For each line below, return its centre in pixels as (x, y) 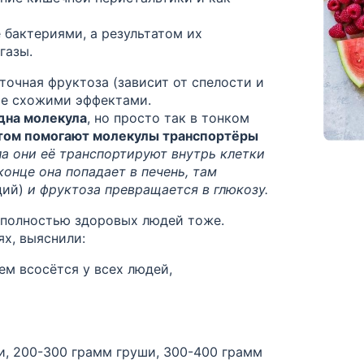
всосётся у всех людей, (96, 269)
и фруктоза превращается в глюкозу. (148, 189)
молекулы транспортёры (175, 135)
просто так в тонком (182, 117)
